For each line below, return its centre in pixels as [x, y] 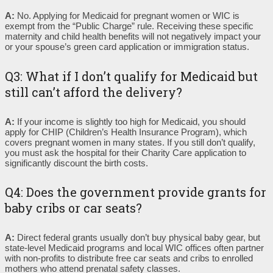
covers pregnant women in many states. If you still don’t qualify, [130, 142]
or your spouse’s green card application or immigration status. [127, 47]
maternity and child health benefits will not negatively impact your [133, 37]
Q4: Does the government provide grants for [136, 192]
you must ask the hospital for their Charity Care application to [126, 152]
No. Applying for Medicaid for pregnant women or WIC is [127, 16]
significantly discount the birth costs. [76, 163]
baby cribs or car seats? [73, 208]
